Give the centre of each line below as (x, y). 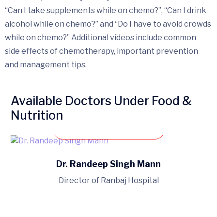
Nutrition (37, 115)
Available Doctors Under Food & (101, 101)
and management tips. (46, 64)
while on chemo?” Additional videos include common (101, 37)
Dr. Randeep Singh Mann (108, 164)
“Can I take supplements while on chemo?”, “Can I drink (106, 10)
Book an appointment (117, 129)
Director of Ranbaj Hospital (108, 180)
